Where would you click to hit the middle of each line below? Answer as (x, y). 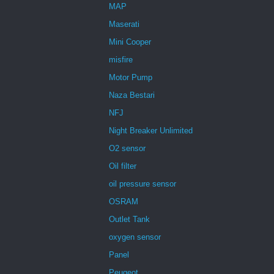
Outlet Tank (129, 219)
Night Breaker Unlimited (151, 130)
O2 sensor (127, 148)
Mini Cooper (130, 42)
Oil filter (123, 166)
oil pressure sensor (143, 183)
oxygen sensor (135, 237)
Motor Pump (131, 77)
